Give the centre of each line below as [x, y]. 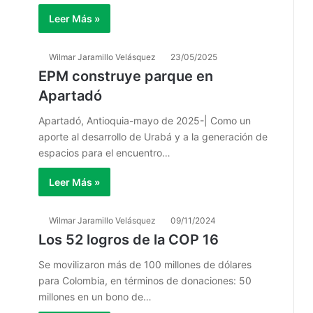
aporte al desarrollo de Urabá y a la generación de [153, 137]
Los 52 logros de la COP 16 [132, 240]
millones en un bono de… [95, 297]
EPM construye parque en [126, 76]
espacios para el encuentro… [104, 153]
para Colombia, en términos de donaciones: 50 [145, 281]
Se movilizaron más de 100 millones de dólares [145, 264]
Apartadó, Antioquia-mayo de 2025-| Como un [145, 121]
